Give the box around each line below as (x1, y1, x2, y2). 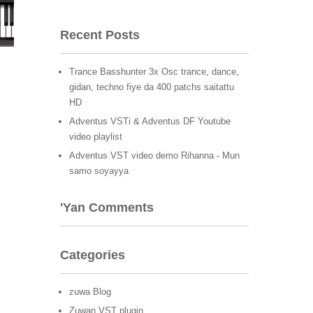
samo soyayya (69, 166, 129, 176)
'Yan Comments (60, 201, 154, 214)
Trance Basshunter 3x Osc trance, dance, (69, 66, 239, 77)
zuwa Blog (69, 286, 111, 297)
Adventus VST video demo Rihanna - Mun (69, 150, 240, 161)
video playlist (69, 131, 122, 142)
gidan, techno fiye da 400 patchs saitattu (69, 82, 234, 92)
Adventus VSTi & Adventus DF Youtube (69, 116, 231, 126)
